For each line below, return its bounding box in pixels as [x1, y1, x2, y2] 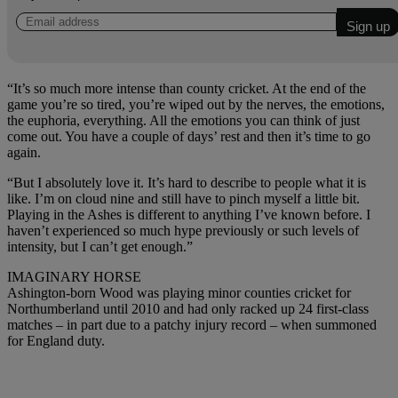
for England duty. [7, 332, 105, 348]
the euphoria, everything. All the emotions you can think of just [7, 112, 360, 128]
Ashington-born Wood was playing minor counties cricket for [7, 284, 351, 300]
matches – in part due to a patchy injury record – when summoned [7, 316, 377, 332]
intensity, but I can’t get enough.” [7, 238, 193, 254]
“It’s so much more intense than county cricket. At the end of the [7, 80, 366, 96]
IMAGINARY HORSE [7, 268, 141, 284]
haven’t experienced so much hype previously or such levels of [7, 222, 359, 238]
